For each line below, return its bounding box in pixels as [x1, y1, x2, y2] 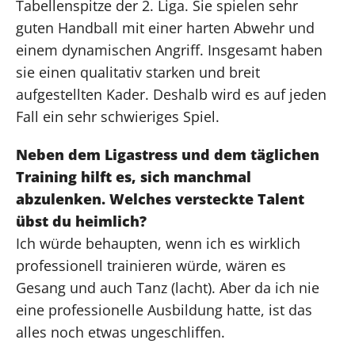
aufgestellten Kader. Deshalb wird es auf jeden [16, 84, 326, 104]
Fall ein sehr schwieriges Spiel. [16, 106, 219, 126]
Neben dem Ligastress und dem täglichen [16, 144, 319, 164]
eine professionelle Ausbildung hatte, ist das [16, 300, 312, 319]
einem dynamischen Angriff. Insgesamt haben [16, 40, 323, 59]
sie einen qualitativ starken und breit [16, 62, 260, 82]
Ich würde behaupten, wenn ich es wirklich [16, 233, 300, 253]
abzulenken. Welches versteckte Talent [16, 189, 304, 208]
